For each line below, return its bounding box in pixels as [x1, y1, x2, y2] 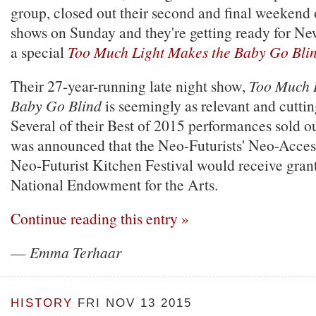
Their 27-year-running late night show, [11, 75, 249, 96]
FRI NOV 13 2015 [73, 296, 192, 310]
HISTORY [11, 296, 73, 310]
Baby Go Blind [11, 95, 102, 116]
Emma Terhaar [30, 242, 121, 262]
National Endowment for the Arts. [11, 174, 218, 195]
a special [11, 42, 68, 62]
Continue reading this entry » [11, 208, 189, 229]
